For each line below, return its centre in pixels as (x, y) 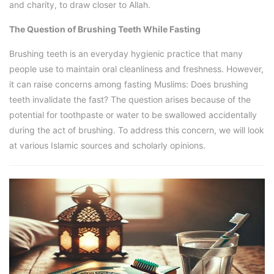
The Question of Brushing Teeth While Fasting (105, 29)
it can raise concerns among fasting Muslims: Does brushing (129, 84)
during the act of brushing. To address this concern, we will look (137, 130)
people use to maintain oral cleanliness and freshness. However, (136, 69)
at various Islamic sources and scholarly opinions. (107, 146)
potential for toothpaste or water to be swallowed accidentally (133, 115)
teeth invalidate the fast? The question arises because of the (130, 100)
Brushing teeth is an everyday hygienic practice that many (126, 54)
